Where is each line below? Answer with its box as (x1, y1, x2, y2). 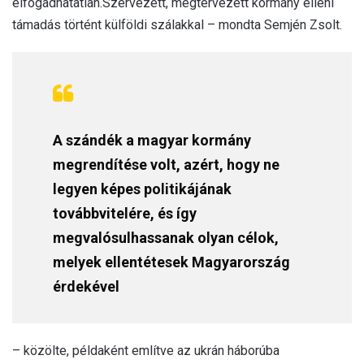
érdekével (53, 277, 119, 295)
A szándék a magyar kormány (53, 131, 251, 149)
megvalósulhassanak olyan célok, (53, 228, 279, 246)
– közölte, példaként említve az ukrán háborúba (12, 342, 279, 358)
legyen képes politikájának (53, 180, 232, 197)
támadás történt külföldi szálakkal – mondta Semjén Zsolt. (12, 16, 342, 32)
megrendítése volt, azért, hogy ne (53, 155, 279, 173)
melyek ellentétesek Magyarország (53, 253, 290, 271)
